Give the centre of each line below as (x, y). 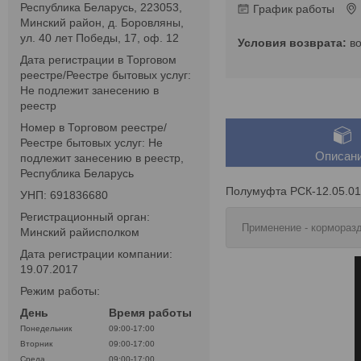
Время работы (150, 313)
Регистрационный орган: (85, 217)
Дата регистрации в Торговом (98, 60)
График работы (294, 8)
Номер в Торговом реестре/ (93, 128)
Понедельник (46, 329)
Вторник (36, 344)
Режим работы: (60, 291)
